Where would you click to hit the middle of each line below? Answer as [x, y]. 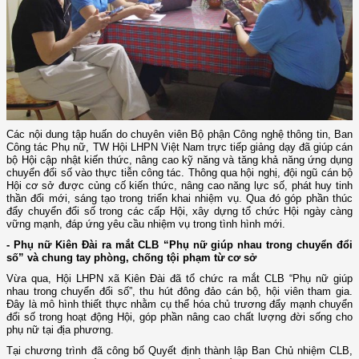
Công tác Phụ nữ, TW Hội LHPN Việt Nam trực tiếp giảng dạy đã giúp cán [179, 147]
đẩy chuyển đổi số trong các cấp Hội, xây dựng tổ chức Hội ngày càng [179, 211]
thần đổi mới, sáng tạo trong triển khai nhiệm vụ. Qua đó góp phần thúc [179, 198]
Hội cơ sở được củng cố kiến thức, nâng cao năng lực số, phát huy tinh [179, 185]
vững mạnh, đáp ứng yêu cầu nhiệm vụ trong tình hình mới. [146, 224]
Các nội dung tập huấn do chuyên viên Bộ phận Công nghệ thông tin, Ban [179, 134]
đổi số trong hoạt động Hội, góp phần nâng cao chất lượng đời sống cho [179, 317]
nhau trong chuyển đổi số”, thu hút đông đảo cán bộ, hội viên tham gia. [179, 291]
